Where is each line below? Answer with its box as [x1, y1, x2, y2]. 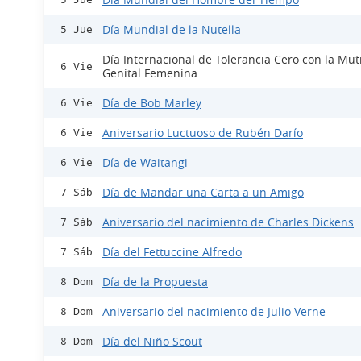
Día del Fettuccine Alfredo [102, 244, 242, 260]
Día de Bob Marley [102, 95, 201, 111]
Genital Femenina [102, 65, 197, 81]
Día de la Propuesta [102, 274, 208, 290]
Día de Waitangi [102, 155, 188, 171]
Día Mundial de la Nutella [102, 22, 241, 38]
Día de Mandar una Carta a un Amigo [102, 185, 304, 201]
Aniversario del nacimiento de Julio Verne [102, 304, 326, 320]
